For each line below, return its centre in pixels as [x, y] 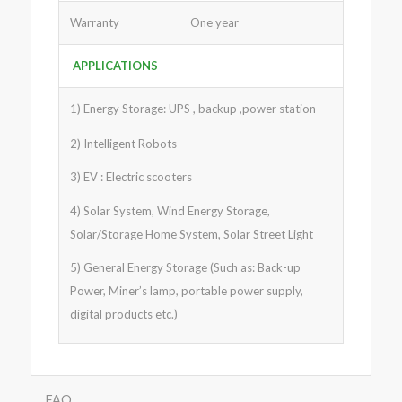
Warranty [94, 23]
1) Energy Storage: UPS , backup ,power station [192, 109]
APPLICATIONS [115, 66]
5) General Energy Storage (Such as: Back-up [185, 267]
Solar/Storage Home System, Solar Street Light [191, 234]
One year [214, 23]
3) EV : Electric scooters [131, 177]
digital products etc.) [123, 314]
